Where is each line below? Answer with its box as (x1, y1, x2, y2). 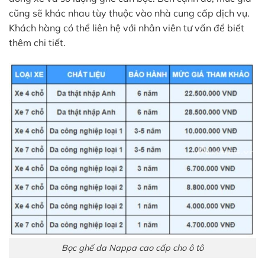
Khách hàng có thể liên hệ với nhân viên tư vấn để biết (9, 21, 244, 34)
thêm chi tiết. (9, 36, 66, 49)
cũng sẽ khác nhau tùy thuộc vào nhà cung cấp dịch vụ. (9, 7, 250, 19)
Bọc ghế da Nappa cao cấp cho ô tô (62, 242, 203, 253)
